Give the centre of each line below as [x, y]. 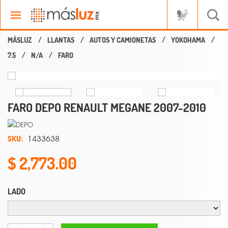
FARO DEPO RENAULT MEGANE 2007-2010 [107, 107]
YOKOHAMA [188, 40]
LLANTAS [61, 40]
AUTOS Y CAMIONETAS [123, 40]
